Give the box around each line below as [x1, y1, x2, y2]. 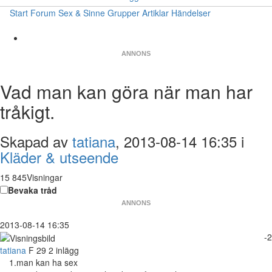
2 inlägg [49, 244, 79, 257]
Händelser [171, 7, 211, 19]
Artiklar [142, 7, 169, 19]
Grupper [107, 7, 140, 19]
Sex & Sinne [58, 7, 105, 19]
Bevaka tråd [8, 184, 57, 196]
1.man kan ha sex [9, 256, 78, 269]
